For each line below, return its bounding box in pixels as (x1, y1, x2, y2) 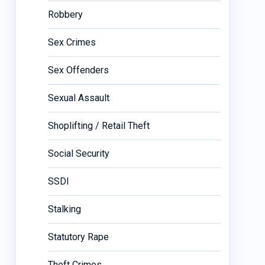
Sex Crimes (47, 36, 96, 48)
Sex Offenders (47, 64, 109, 76)
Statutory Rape (47, 231, 109, 243)
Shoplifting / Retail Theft (47, 119, 150, 131)
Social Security (47, 147, 109, 159)
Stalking (47, 203, 81, 215)
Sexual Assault (47, 92, 109, 104)
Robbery (47, 8, 83, 20)
